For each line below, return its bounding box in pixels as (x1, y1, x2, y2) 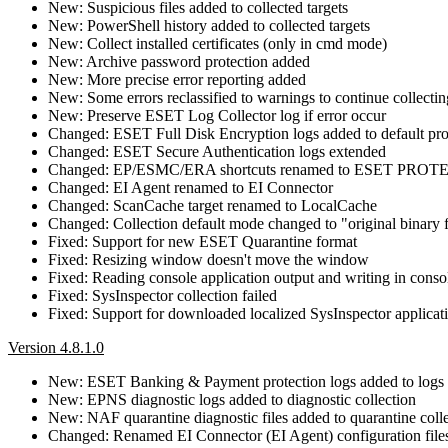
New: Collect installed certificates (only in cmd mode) (48, 34, 387, 52)
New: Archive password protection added (48, 52, 310, 70)
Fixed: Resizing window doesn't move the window (48, 250, 369, 268)
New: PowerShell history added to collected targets (48, 16, 370, 34)
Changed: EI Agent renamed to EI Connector (48, 178, 333, 196)
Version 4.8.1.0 (8, 338, 104, 356)
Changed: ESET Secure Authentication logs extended (48, 142, 386, 160)
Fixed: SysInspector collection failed (48, 286, 277, 304)
